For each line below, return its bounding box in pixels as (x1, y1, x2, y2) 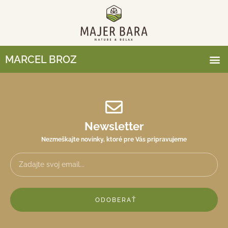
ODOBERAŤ (95, 196, 136, 204)
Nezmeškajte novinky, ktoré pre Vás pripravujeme (41, 136, 187, 143)
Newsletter (84, 120, 144, 133)
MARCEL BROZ (5, 53, 77, 66)
